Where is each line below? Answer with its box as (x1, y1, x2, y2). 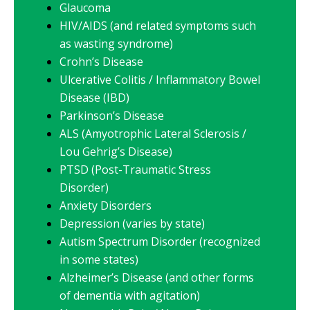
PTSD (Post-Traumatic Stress (60, 161, 211, 177)
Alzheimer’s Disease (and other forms (60, 269, 254, 285)
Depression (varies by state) (60, 215, 205, 231)
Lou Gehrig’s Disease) (60, 143, 172, 159)
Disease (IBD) (60, 89, 129, 105)
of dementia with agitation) (60, 287, 200, 303)
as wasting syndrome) (60, 35, 173, 51)
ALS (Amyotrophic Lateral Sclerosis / (60, 125, 246, 141)
